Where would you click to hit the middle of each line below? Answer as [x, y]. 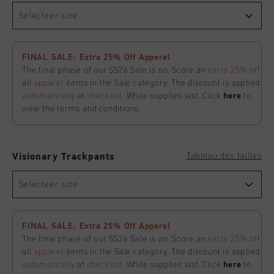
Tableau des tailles [224, 156]
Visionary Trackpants [64, 157]
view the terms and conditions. [82, 109]
